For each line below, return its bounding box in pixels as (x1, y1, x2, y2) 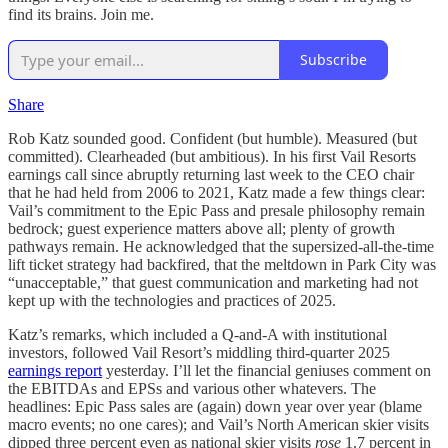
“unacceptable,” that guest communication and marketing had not (8, 273, 418, 291)
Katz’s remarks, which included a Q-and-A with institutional (8, 325, 387, 343)
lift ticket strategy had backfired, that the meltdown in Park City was (8, 255, 436, 273)
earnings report (8, 361, 102, 379)
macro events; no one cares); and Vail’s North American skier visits (8, 415, 429, 433)
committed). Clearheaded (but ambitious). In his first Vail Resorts (8, 147, 416, 165)
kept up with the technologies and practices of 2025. (8, 291, 336, 309)
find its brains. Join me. (8, 5, 154, 23)
